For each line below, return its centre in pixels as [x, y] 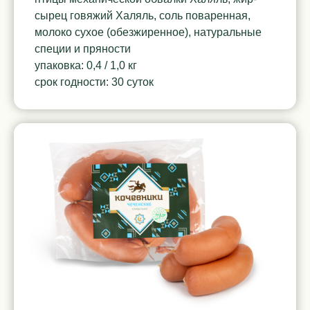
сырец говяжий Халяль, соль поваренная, [143, 16]
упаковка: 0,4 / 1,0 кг [86, 66]
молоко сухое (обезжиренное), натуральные [148, 33]
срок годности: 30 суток [94, 82]
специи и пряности [83, 49]
